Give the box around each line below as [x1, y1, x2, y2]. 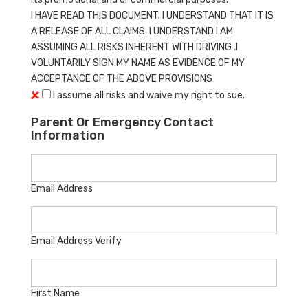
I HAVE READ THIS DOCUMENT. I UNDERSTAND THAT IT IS [31, 9, 274, 21]
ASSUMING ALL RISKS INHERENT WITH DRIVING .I [31, 41, 238, 53]
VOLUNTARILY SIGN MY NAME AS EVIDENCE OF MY [31, 56, 245, 69]
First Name [31, 287, 80, 299]
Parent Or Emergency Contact [31, 114, 214, 130]
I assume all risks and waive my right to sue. [51, 89, 245, 101]
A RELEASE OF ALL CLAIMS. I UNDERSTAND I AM [31, 25, 233, 37]
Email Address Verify [31, 234, 122, 247]
